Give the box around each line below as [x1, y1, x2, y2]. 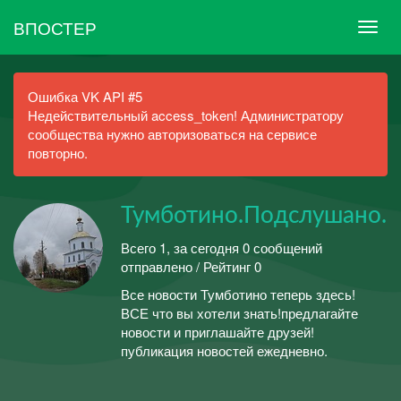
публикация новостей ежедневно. [121, 341, 328, 360]
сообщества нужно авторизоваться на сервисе [28, 124, 317, 143]
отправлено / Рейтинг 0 [121, 256, 261, 276]
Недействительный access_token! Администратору [28, 106, 344, 124]
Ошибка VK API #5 [28, 87, 142, 106]
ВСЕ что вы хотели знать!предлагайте [121, 303, 358, 322]
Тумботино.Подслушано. [121, 204, 387, 227]
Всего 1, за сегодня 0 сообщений [121, 237, 322, 257]
